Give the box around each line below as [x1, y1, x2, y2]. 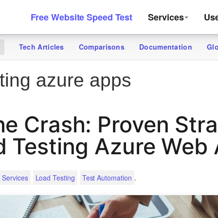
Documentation [139, 42, 192, 52]
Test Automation [82, 173, 132, 182]
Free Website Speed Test [30, 11, 133, 23]
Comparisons [78, 42, 125, 52]
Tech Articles [18, 42, 64, 52]
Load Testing [35, 173, 75, 182]
